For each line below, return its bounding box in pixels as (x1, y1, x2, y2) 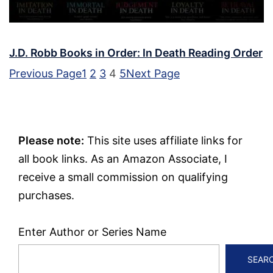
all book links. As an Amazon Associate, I (18, 152, 227, 165)
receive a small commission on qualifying (18, 170, 228, 183)
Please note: (18, 133, 84, 147)
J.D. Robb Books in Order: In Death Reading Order (9, 46, 263, 59)
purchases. (18, 188, 74, 202)
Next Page (126, 66, 180, 80)
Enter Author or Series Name (18, 225, 166, 238)
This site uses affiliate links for (84, 133, 243, 147)
